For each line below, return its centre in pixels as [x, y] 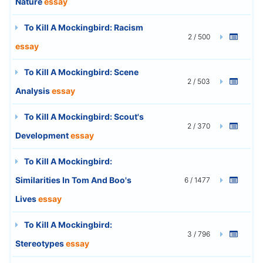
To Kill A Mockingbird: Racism [83, 27]
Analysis [33, 90]
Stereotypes [41, 243]
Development [43, 135]
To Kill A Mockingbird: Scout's [83, 116]
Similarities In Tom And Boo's [73, 180]
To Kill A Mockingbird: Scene [80, 72]
